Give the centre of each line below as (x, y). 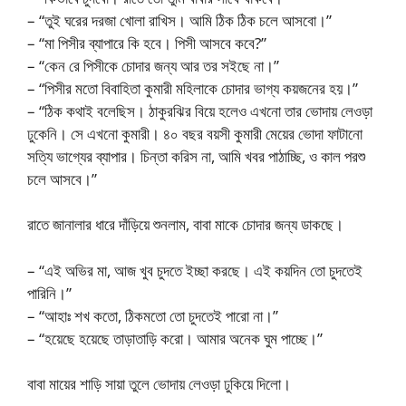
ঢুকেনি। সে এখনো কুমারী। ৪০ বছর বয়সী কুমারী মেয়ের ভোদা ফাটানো (195, 133)
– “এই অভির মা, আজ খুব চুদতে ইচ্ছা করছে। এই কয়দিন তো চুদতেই (195, 270)
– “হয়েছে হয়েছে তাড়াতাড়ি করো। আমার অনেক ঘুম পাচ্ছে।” (175, 338)
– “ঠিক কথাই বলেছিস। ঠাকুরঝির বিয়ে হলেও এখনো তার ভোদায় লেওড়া (200, 111)
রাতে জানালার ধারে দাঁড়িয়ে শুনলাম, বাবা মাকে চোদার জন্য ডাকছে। (185, 224)
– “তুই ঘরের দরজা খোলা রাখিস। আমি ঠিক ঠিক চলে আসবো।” (179, 20)
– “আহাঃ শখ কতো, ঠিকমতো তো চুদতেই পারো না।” (153, 315)
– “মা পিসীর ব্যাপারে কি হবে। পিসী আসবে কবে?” (147, 43)
